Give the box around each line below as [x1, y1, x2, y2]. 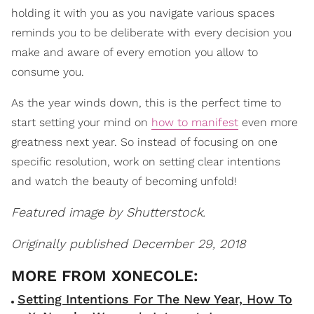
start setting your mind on [11, 115, 151, 129]
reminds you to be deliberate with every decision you [11, 25, 292, 39]
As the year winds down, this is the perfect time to [11, 95, 281, 109]
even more [238, 115, 298, 129]
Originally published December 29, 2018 [11, 235, 246, 251]
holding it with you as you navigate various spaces [11, 6, 275, 20]
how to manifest [151, 115, 238, 129]
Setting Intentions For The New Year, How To [18, 291, 292, 306]
